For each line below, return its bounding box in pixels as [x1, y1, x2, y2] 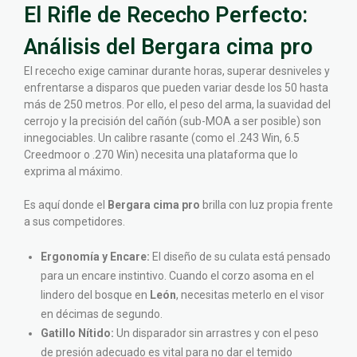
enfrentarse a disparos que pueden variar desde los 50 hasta [24, 81, 328, 95]
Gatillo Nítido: [41, 327, 114, 340]
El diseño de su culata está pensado [150, 250, 331, 264]
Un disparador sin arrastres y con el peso [114, 327, 319, 340]
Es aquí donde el [24, 198, 108, 212]
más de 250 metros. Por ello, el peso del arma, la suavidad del [24, 98, 331, 112]
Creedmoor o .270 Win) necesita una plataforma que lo [24, 148, 298, 162]
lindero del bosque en [41, 288, 150, 302]
